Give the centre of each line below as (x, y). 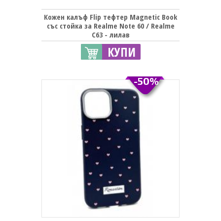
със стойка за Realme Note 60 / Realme (110, 25)
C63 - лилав (110, 34)
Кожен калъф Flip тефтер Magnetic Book (110, 17)
